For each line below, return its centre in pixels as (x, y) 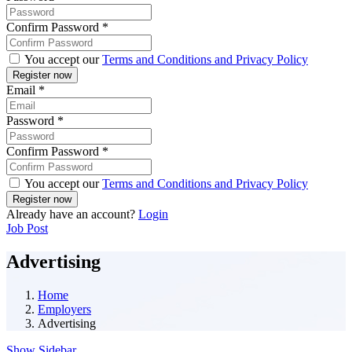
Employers (64, 309)
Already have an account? (72, 214)
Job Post (27, 229)
